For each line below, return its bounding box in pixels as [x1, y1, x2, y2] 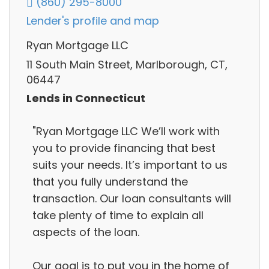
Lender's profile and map [26, 13, 159, 29]
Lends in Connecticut [26, 91, 145, 106]
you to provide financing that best [32, 140, 216, 156]
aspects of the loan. [32, 224, 139, 240]
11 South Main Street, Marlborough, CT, [26, 56, 228, 72]
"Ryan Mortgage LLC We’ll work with [32, 123, 220, 139]
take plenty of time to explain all [32, 207, 204, 223]
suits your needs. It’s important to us [32, 157, 228, 172]
